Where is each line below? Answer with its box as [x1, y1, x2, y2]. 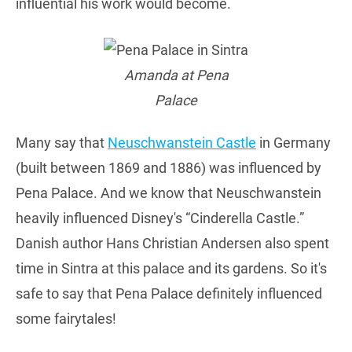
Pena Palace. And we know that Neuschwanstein [16, 184, 321, 201]
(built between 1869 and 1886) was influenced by [16, 159, 321, 176]
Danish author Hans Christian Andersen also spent [16, 234, 329, 251]
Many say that [16, 134, 108, 151]
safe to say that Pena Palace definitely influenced [16, 284, 322, 302]
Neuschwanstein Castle [108, 134, 256, 151]
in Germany [256, 134, 331, 151]
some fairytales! [16, 310, 116, 327]
